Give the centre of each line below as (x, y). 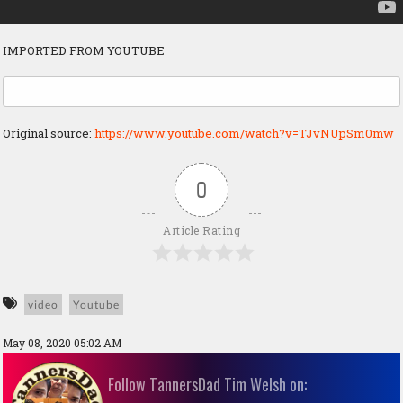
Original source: (49, 134)
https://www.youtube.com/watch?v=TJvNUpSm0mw (244, 134)
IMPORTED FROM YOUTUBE (84, 51)
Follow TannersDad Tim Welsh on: (207, 385)
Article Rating (201, 231)
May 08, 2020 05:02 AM (62, 343)
